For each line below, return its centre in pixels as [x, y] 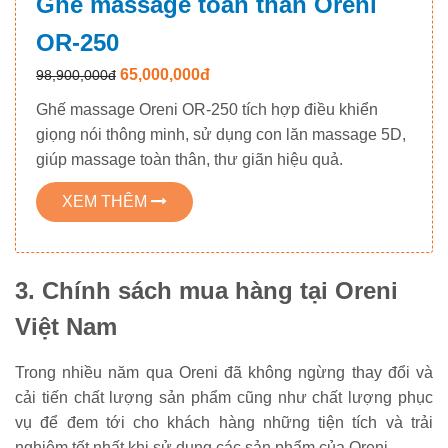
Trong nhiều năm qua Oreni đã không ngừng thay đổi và [224, 373]
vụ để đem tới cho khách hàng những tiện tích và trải [224, 423]
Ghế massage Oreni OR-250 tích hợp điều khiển [207, 110]
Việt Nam [66, 327]
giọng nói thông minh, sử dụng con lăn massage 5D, [221, 135]
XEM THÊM [106, 202]
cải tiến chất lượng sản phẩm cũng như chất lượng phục [224, 398]
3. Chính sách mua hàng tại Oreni [206, 291]
